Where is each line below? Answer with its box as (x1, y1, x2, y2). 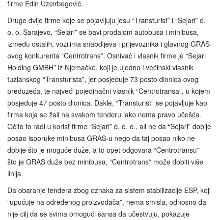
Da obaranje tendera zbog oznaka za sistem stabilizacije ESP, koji (7, 185, 211, 195)
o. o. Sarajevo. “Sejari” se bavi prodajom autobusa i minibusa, (7, 27, 199, 37)
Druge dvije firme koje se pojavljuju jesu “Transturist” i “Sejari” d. (7, 15, 206, 26)
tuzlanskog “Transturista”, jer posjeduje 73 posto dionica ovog (7, 74, 198, 84)
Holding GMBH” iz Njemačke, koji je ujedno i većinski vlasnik (7, 62, 193, 73)
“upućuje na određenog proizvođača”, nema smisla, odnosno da (7, 197, 206, 207)
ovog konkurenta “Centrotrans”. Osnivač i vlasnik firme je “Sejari (7, 51, 206, 61)
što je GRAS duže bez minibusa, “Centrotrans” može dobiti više (7, 157, 203, 167)
